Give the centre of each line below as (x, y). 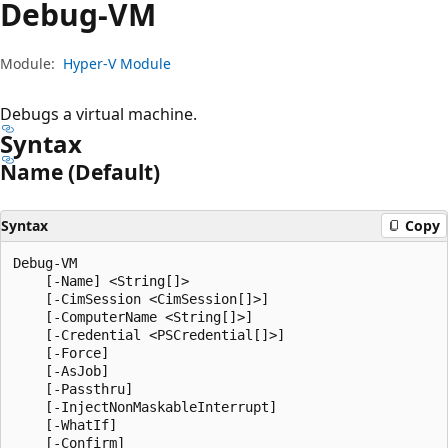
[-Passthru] (73, 388)
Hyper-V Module (117, 63)
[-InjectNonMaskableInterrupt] (145, 406)
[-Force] (61, 352)
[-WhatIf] (65, 424)
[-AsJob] (61, 370)
